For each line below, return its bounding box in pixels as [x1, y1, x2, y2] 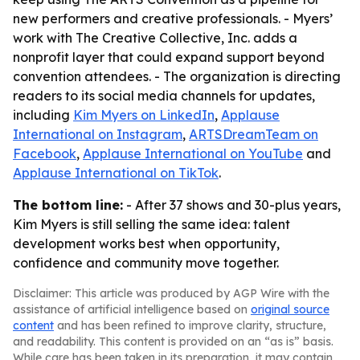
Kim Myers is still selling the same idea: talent [13, 216, 290, 232]
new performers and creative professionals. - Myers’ [13, 10, 333, 27]
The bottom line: [13, 197, 123, 213]
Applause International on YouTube [83, 145, 303, 162]
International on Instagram [13, 126, 182, 142]
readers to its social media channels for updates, [13, 88, 315, 104]
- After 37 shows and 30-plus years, [123, 197, 341, 213]
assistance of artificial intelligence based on [13, 302, 251, 317]
